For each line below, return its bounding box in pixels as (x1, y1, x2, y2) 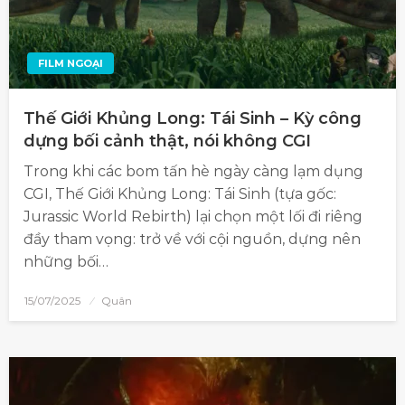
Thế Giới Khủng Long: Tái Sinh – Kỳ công (24, 108, 362, 129)
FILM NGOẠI (38, 57, 103, 71)
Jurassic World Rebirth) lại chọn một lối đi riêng (24, 208, 363, 226)
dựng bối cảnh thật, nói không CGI (24, 131, 311, 152)
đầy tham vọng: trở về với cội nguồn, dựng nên (24, 231, 361, 249)
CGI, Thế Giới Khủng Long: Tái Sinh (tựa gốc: (24, 185, 336, 203)
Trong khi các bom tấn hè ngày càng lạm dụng (24, 163, 363, 181)
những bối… (24, 253, 108, 271)
